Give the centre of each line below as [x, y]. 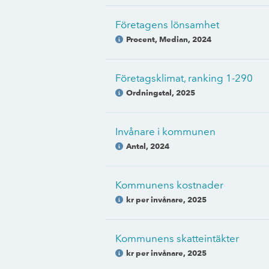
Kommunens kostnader [169, 185]
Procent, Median [157, 39]
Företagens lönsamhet [167, 25]
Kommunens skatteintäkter [177, 238]
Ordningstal [149, 92]
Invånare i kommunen [165, 131]
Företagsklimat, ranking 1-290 [184, 78]
